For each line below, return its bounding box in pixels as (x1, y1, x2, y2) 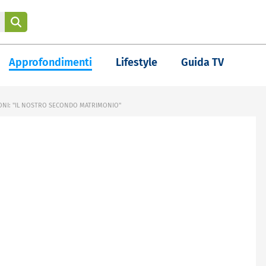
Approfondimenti (9, 56, 92, 69)
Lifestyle (116, 56, 157, 69)
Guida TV (181, 56, 224, 69)
